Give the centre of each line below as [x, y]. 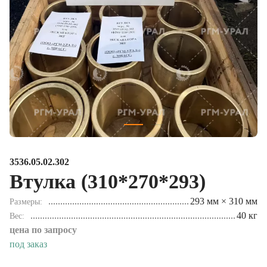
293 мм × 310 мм [224, 195]
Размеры [25, 196]
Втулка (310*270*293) [108, 176]
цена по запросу [43, 224]
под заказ [28, 238]
